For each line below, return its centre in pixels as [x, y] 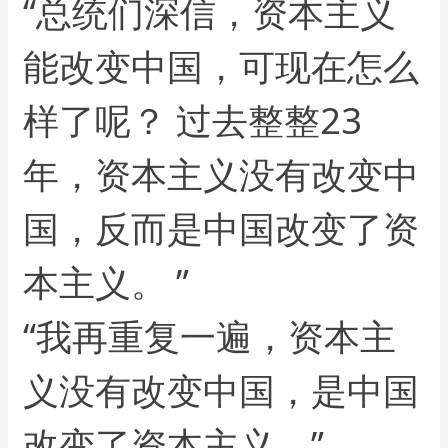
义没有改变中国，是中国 [221, 391]
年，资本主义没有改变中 [221, 175]
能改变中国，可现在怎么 [221, 67]
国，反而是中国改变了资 [221, 229]
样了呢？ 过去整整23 [193, 121]
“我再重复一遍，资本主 [210, 337]
